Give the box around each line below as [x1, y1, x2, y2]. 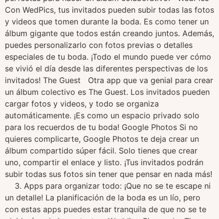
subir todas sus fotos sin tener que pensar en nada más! [5, 169, 212, 179]
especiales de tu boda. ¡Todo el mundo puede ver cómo [5, 52, 211, 62]
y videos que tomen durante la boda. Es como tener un [5, 17, 209, 26]
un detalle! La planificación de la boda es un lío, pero [5, 193, 200, 202]
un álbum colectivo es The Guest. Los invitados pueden [5, 87, 210, 97]
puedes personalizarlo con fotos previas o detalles [5, 40, 193, 50]
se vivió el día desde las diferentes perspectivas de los [5, 64, 208, 73]
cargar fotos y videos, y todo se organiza [5, 99, 159, 109]
